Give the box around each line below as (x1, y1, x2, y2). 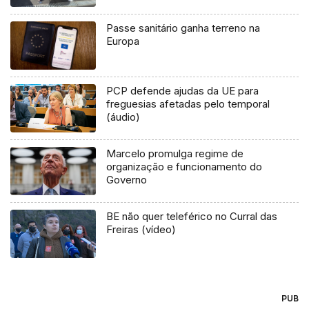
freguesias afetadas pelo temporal (106, 97, 270, 111)
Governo (106, 173, 148, 187)
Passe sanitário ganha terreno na (106, 21, 261, 35)
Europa (106, 34, 140, 48)
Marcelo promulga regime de (106, 147, 244, 161)
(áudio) (106, 110, 141, 124)
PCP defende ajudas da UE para (106, 84, 259, 98)
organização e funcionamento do (106, 160, 263, 174)
